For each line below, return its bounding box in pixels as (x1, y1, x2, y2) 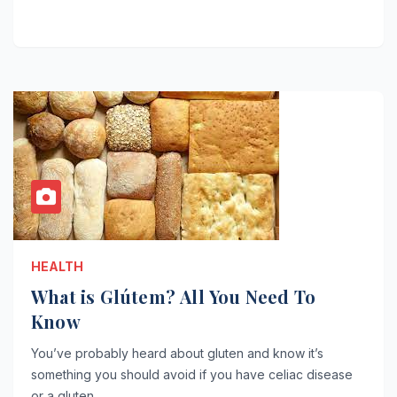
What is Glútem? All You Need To (31, 284, 316, 308)
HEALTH (31, 258, 83, 274)
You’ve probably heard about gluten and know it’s (31, 345, 323, 361)
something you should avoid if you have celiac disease (31, 366, 353, 382)
